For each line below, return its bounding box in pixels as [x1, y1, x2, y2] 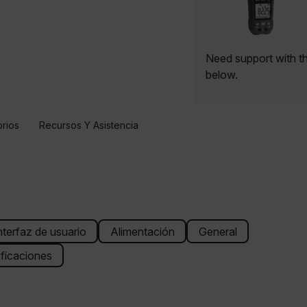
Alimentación [110, 224, 175, 238]
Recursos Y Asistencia [38, 119, 138, 131]
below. [206, 68, 238, 82]
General [198, 224, 237, 238]
